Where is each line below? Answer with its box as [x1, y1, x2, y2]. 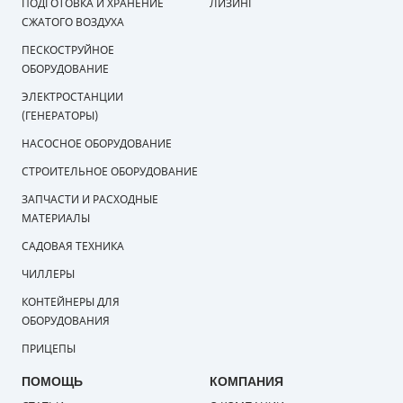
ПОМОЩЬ [21, 372, 83, 390]
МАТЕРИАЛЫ [21, 210, 90, 227]
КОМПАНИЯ [209, 372, 283, 390]
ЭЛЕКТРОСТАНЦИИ [21, 88, 123, 105]
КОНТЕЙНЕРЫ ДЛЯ [21, 293, 120, 310]
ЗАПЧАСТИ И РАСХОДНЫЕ [21, 191, 158, 208]
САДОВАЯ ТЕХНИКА [21, 237, 124, 255]
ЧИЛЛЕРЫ [21, 265, 75, 282]
